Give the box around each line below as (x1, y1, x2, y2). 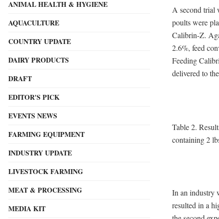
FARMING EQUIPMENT (8, 129, 85, 140)
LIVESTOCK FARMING (8, 166, 83, 177)
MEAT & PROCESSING (8, 185, 82, 196)
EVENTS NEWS (8, 110, 57, 121)
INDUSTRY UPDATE (8, 148, 72, 158)
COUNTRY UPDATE (8, 36, 71, 47)
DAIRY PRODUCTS (8, 55, 69, 66)
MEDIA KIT (8, 203, 45, 214)
